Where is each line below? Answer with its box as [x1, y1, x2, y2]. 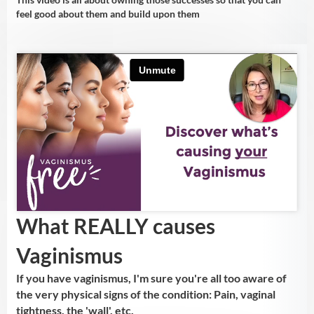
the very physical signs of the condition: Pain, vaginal [15, 287, 275, 301]
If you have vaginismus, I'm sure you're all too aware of [15, 271, 287, 285]
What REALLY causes [15, 213, 215, 239]
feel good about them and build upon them [15, 8, 200, 20]
